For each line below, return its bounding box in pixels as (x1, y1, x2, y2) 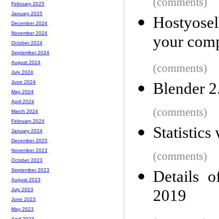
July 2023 (11, 187, 33, 193)
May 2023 (11, 206, 34, 212)
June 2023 (11, 197, 36, 202)
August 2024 (11, 60, 41, 66)
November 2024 (11, 30, 47, 36)
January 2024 (11, 128, 43, 134)
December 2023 (11, 138, 47, 144)
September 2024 (11, 50, 49, 56)
